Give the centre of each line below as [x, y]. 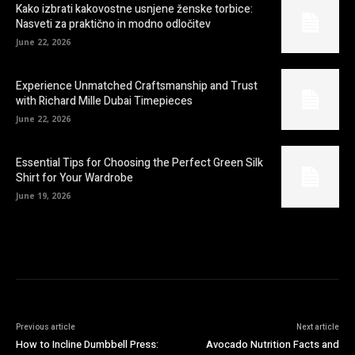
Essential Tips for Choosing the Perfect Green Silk [139, 163]
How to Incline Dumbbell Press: [87, 344]
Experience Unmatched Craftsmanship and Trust [137, 86]
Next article [317, 327]
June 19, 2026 [43, 196]
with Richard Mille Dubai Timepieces [104, 101]
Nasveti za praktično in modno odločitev [113, 24]
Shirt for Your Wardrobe [74, 178]
